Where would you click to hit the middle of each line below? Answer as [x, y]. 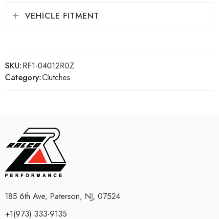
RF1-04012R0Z [48, 65]
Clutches [56, 77]
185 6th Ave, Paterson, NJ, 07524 [63, 196]
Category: [23, 77]
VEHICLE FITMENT [62, 15]
